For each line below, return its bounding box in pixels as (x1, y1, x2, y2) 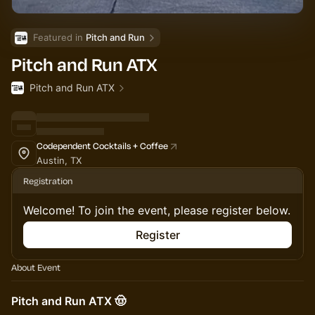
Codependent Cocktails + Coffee (37, 140, 168, 151)
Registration (23, 175, 72, 186)
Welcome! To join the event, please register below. (23, 203, 290, 217)
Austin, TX (37, 155, 82, 166)
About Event (11, 262, 60, 273)
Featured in (33, 32, 86, 43)
